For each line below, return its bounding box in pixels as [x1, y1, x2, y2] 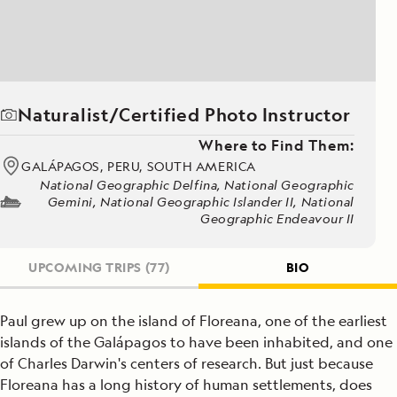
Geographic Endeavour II [200, 210, 354, 227]
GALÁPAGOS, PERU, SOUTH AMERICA [21, 157, 256, 175]
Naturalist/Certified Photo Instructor [18, 103, 351, 127]
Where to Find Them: [198, 136, 354, 155]
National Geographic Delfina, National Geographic [40, 176, 354, 193]
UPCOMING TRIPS [28, 259, 143, 276]
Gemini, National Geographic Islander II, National [47, 193, 354, 210]
